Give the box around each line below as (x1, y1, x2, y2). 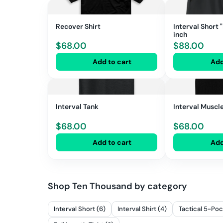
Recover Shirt (56, 21, 101, 31)
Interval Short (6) (54, 205, 106, 214)
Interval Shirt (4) (117, 205, 167, 214)
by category (132, 180, 187, 192)
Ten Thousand (72, 180, 132, 192)
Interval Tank (56, 102, 99, 111)
